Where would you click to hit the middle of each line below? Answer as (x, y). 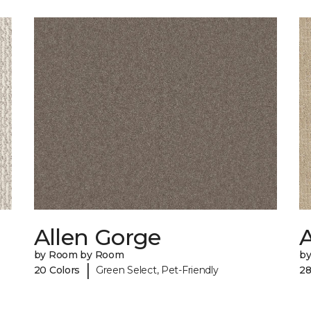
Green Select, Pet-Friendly (157, 270)
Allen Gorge (97, 237)
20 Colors (57, 270)
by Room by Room (79, 255)
